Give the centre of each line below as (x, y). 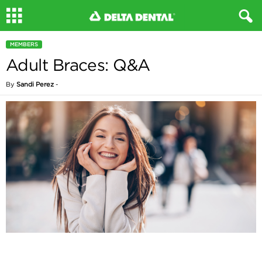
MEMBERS (24, 44)
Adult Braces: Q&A (78, 65)
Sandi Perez (35, 84)
